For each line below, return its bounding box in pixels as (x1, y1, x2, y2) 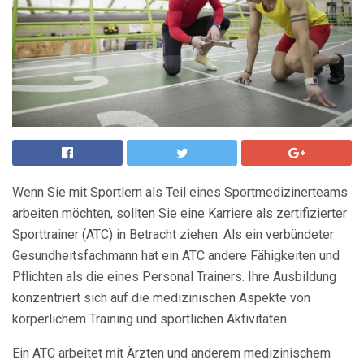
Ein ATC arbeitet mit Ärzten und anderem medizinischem (12, 345, 331, 361)
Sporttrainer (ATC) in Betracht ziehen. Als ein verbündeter (12, 227, 334, 242)
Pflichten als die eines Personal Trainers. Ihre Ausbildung (12, 269, 336, 284)
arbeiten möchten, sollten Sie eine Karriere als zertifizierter (12, 206, 347, 221)
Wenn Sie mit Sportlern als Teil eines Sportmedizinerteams (12, 184, 348, 200)
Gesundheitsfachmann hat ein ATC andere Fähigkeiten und (12, 248, 340, 263)
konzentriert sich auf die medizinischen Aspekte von (12, 290, 310, 305)
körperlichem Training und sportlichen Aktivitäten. (12, 311, 289, 327)
